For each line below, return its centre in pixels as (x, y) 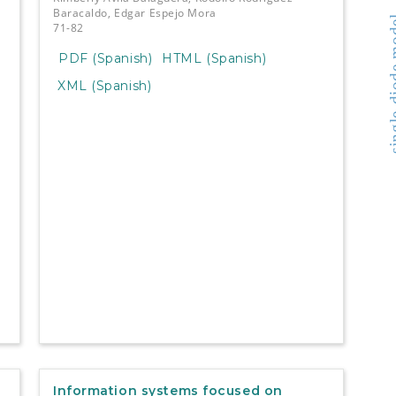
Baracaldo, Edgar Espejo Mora (134, 13)
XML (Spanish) (104, 85)
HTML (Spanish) (214, 58)
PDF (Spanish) (105, 58)
